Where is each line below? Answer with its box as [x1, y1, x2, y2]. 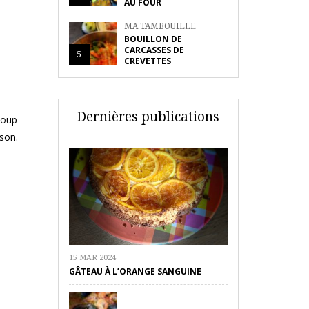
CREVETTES [123, 55, 171, 67]
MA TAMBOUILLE [123, 20, 196, 32]
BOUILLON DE [123, 33, 182, 45]
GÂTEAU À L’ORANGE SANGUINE [68, 266, 201, 277]
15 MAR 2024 [68, 252, 116, 262]
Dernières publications [77, 108, 220, 126]
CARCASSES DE [123, 44, 184, 56]
